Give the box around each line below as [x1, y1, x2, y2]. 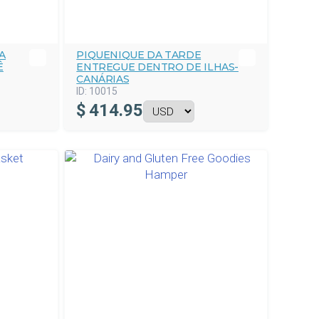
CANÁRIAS [76, 73, 130, 85]
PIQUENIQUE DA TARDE [76, 48, 202, 61]
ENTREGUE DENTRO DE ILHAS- [76, 61, 239, 73]
